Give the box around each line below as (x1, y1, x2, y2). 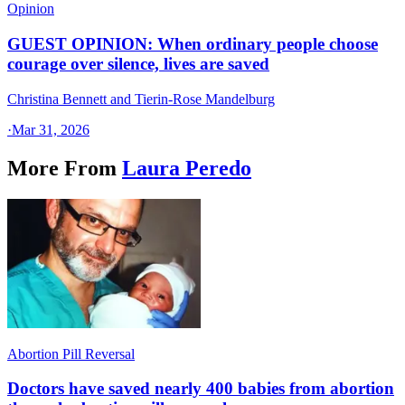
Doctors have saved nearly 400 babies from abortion (7, 379, 394, 399)
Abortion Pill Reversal (7, 345, 135, 362)
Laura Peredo (122, 155, 251, 180)
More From (7, 155, 117, 180)
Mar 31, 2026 (12, 121, 89, 137)
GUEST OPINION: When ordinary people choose (7, 34, 378, 54)
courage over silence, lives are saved (7, 54, 269, 74)
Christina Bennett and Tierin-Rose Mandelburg (7, 90, 275, 107)
